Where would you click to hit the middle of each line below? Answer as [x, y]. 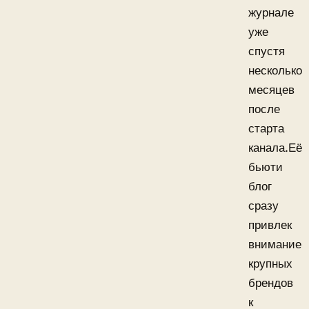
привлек [270, 225]
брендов [271, 282]
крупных [270, 263]
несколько [275, 70]
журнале [271, 12]
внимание [275, 244]
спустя [267, 51]
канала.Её [275, 147]
